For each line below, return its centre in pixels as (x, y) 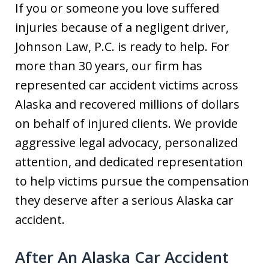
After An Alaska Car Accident (122, 257)
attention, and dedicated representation (129, 162)
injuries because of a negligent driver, (122, 27)
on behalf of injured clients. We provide (126, 123)
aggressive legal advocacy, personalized (126, 143)
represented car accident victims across (127, 85)
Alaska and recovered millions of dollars (127, 104)
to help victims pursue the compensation (132, 181)
